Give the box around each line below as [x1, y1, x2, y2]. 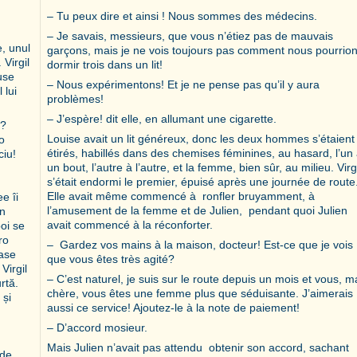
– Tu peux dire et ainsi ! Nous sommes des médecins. [47, 9, 317, 22]
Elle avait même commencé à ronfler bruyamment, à [47, 189, 315, 202]
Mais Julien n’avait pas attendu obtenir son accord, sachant [47, 340, 349, 354]
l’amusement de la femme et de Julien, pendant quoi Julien [47, 203, 347, 217]
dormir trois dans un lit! [47, 57, 163, 71]
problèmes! [47, 92, 104, 105]
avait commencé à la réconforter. [47, 218, 213, 231]
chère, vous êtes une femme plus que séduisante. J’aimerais [47, 286, 353, 300]
